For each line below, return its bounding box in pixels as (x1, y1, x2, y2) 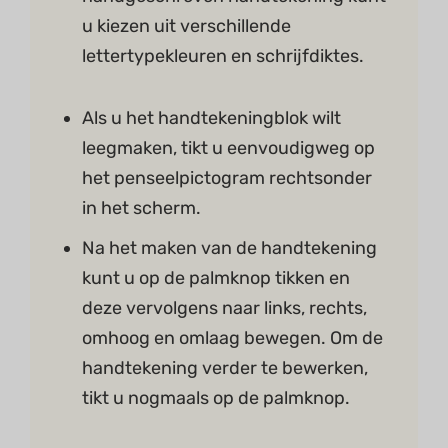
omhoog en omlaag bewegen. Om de (82, 327, 383, 350)
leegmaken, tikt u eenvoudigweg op (82, 137, 375, 160)
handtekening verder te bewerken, (82, 357, 368, 380)
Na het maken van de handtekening (82, 237, 377, 260)
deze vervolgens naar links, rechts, (82, 297, 367, 320)
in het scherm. (82, 197, 201, 220)
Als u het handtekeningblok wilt (82, 107, 341, 130)
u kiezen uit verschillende (82, 15, 291, 38)
